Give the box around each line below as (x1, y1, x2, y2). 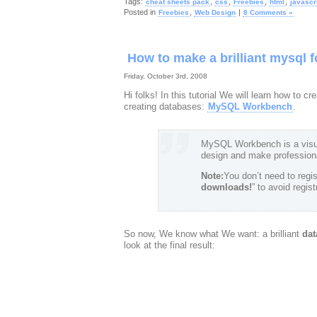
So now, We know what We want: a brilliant (123, 229, 302, 239)
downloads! (200, 182, 252, 192)
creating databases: (123, 101, 207, 112)
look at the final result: (123, 240, 215, 250)
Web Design (194, 8, 236, 16)
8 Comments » (243, 8, 293, 16)
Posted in (123, 8, 158, 16)
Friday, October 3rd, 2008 (123, 72, 207, 80)
